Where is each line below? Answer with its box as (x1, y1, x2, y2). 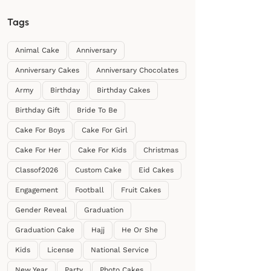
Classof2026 (15, 166, 58, 174)
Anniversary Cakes (15, 66, 79, 74)
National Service (91, 246, 149, 254)
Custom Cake (75, 166, 122, 174)
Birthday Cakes (97, 86, 150, 94)
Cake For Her (15, 146, 61, 154)
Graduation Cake (15, 226, 74, 234)
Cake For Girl (82, 126, 128, 134)
